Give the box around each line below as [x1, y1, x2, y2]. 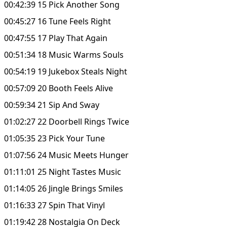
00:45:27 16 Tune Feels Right [4, 15, 111, 27]
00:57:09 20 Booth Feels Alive [4, 82, 113, 94]
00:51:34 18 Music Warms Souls [4, 49, 124, 60]
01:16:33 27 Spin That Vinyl [4, 199, 105, 211]
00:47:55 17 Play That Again [4, 32, 107, 44]
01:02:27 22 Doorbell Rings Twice [4, 116, 129, 127]
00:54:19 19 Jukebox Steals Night [4, 65, 127, 77]
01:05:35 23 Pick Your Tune [4, 132, 105, 144]
